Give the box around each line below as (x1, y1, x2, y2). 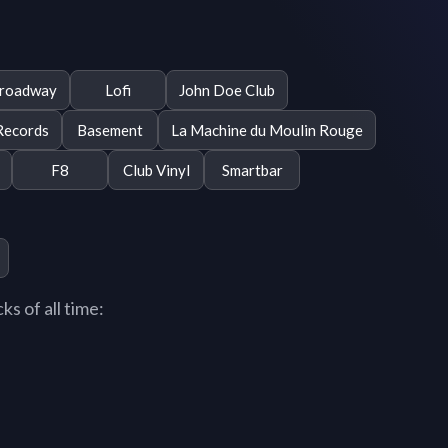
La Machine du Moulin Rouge (171, 120, 363, 139)
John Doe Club (179, 80, 275, 99)
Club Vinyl (122, 160, 190, 179)
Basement (77, 120, 143, 139)
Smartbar (221, 160, 283, 179)
